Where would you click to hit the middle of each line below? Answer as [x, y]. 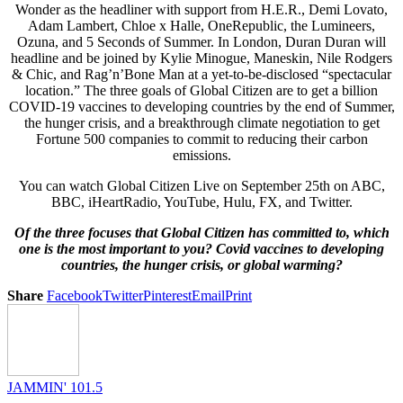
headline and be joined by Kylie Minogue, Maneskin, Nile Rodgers [201, 58]
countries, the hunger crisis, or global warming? [201, 264]
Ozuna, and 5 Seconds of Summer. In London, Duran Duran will [201, 41]
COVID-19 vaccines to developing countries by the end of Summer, [201, 106]
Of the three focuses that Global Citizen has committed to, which [201, 232]
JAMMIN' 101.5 [55, 387]
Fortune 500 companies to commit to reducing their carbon [201, 139]
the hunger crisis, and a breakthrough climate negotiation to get [201, 122]
